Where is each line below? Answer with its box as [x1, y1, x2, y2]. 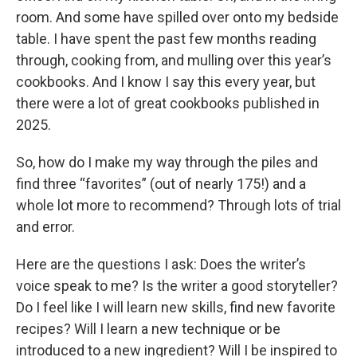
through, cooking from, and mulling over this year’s [16, 52, 331, 69]
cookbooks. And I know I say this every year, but [16, 73, 316, 90]
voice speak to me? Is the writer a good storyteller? [16, 277, 338, 294]
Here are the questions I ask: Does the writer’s [16, 256, 306, 273]
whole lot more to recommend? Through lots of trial [16, 197, 341, 214]
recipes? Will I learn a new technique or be [16, 320, 280, 337]
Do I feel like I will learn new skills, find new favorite [16, 299, 335, 316]
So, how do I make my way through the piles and [16, 154, 318, 171]
